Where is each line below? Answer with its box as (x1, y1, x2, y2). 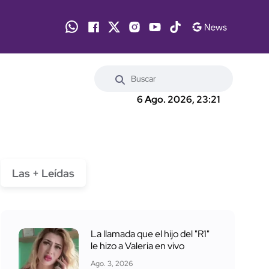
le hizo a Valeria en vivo (91, 239, 184, 252)
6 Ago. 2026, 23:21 (137, 93, 220, 106)
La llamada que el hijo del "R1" (91, 227, 210, 240)
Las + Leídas (12, 166, 74, 180)
